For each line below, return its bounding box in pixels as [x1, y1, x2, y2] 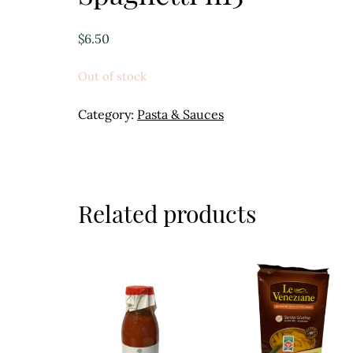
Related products [78, 197, 256, 229]
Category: [78, 106, 137, 122]
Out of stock [78, 68, 147, 84]
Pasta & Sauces [137, 106, 224, 122]
